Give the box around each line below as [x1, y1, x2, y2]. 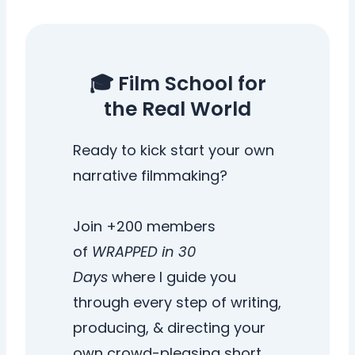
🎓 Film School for [89, 69, 266, 97]
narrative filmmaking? [73, 165, 228, 185]
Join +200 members [73, 216, 216, 236]
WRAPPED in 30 [92, 241, 197, 261]
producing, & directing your [73, 317, 266, 338]
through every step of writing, [73, 292, 282, 312]
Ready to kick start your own [73, 139, 275, 160]
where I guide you [112, 266, 237, 287]
